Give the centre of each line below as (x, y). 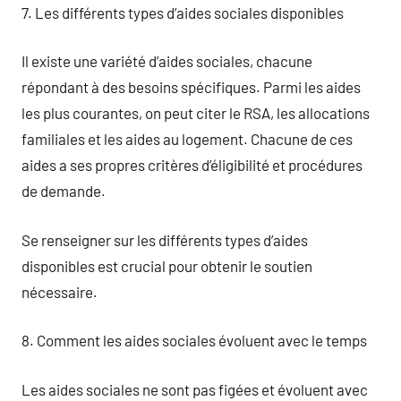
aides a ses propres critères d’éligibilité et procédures (192, 165)
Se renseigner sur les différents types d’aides (165, 239)
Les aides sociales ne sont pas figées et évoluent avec (195, 389)
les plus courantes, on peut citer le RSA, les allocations (196, 113)
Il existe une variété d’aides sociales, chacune (167, 61)
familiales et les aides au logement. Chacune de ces (187, 139)
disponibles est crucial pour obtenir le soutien (167, 265)
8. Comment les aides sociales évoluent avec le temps (194, 340)
